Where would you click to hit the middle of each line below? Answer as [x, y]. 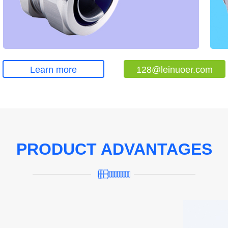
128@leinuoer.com [175, 70]
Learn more [53, 70]
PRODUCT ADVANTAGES [114, 149]
